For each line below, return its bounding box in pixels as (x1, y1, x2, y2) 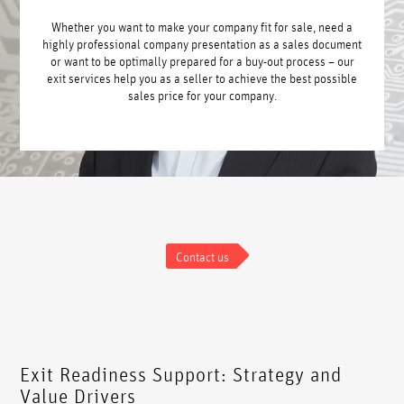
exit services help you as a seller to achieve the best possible (47, 69, 357, 87)
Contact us (175, 248, 229, 264)
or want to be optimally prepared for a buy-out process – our (50, 52, 354, 69)
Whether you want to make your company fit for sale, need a (51, 18, 353, 35)
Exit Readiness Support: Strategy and (20, 363, 343, 386)
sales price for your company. (127, 87, 277, 104)
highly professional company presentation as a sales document (42, 35, 362, 52)
